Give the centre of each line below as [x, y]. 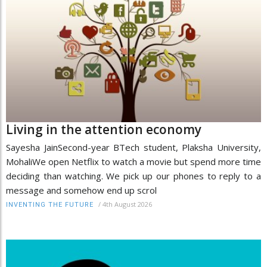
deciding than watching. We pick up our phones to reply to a [133, 176]
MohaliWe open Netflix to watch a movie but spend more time [133, 162]
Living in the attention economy [104, 130]
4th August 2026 [127, 204]
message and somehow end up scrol [81, 190]
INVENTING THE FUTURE [50, 205]
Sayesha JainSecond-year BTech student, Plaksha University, [133, 148]
